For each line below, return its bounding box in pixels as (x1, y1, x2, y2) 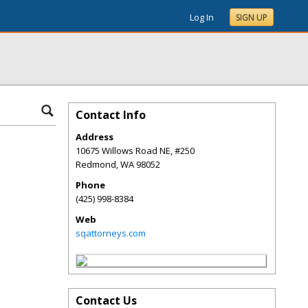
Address (76, 131, 113, 143)
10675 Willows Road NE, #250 (76, 144, 195, 157)
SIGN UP (236, 12, 267, 23)
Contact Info (76, 107, 146, 122)
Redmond (76, 158, 116, 170)
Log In (190, 11, 214, 23)
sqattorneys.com (76, 227, 146, 239)
